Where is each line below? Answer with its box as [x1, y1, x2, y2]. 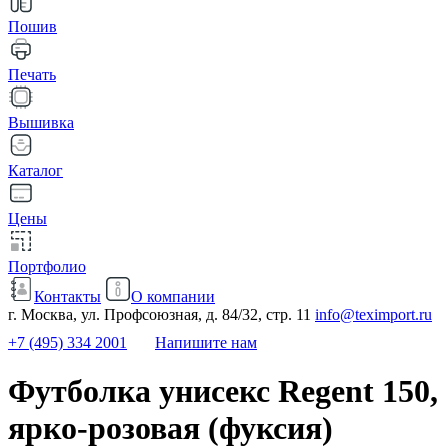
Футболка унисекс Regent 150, [8, 373, 438, 410]
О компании [131, 288, 215, 305]
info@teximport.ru [315, 306, 432, 323]
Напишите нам [155, 334, 257, 351]
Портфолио [8, 258, 86, 275]
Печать [8, 66, 56, 83]
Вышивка [8, 114, 74, 131]
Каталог [8, 162, 63, 179]
